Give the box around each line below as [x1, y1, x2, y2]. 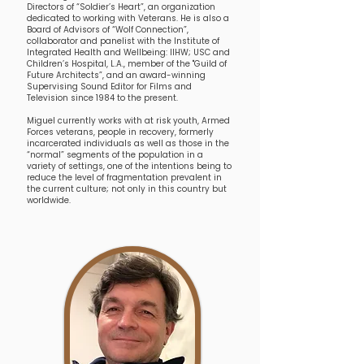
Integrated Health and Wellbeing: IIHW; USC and [27, 46, 230, 58]
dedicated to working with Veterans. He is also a [27, 12, 229, 24]
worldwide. [27, 194, 71, 206]
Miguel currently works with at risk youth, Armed [27, 115, 230, 127]
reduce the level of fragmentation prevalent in [27, 171, 222, 184]
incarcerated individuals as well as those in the [27, 137, 229, 149]
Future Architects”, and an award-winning [27, 69, 206, 81]
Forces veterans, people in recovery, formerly [27, 126, 214, 138]
